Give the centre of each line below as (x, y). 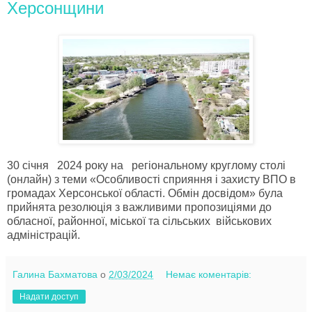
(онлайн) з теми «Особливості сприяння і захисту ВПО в (151, 179)
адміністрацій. (46, 235)
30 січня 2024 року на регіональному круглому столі (146, 165)
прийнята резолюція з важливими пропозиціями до (139, 207)
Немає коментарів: (209, 274)
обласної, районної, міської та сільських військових (139, 221)
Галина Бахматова (55, 274)
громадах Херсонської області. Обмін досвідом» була (145, 193)
